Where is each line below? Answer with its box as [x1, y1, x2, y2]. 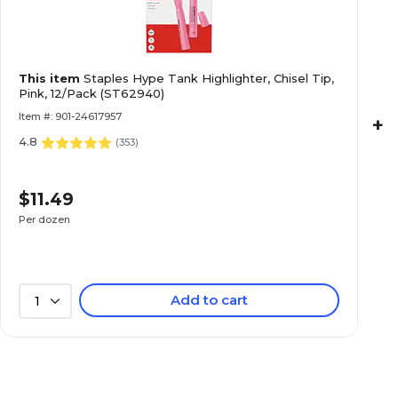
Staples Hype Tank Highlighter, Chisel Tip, [84, 71, 334, 85]
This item [19, 71, 84, 85]
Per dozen [19, 212, 70, 226]
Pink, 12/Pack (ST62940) [19, 86, 164, 100]
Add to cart [171, 291, 249, 308]
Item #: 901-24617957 [19, 110, 122, 123]
